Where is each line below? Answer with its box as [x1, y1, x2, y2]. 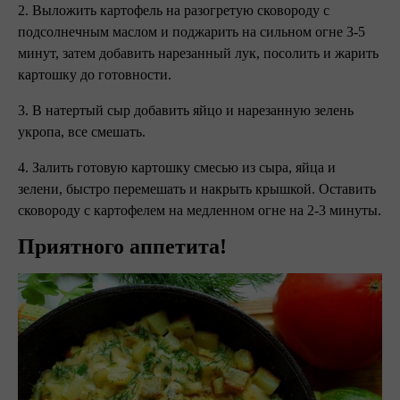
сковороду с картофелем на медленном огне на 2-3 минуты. [18, 203, 381, 218]
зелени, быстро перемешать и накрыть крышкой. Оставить [18, 181, 376, 196]
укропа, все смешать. [18, 124, 149, 139]
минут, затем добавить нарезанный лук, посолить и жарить [18, 46, 379, 61]
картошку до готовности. [18, 67, 175, 82]
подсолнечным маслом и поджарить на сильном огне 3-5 [18, 24, 365, 39]
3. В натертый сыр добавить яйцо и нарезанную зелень [18, 103, 354, 118]
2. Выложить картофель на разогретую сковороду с [18, 3, 329, 18]
